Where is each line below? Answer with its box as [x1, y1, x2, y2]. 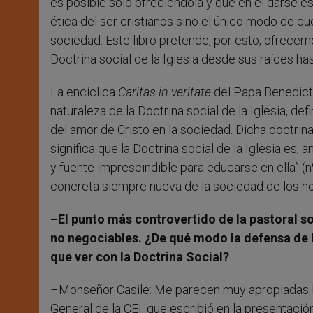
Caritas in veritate [118, 85, 211, 100]
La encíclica [50, 85, 118, 100]
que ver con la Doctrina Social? [50, 249, 229, 265]
